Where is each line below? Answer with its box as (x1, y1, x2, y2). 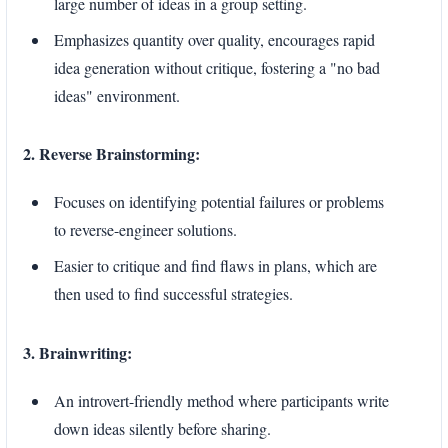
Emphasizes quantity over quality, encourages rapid (54, 28, 375, 50)
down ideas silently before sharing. (54, 417, 271, 439)
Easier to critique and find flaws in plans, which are (54, 255, 377, 277)
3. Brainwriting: (23, 340, 132, 364)
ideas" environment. (54, 84, 180, 106)
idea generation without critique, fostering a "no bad (54, 56, 380, 78)
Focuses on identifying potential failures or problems (54, 191, 384, 213)
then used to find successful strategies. (54, 283, 293, 305)
